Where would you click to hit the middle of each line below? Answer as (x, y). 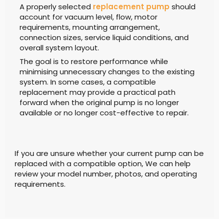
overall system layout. (59, 47)
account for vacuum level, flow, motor (88, 17)
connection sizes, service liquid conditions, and (104, 37)
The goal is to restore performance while (94, 62)
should (183, 6)
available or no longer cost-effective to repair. (104, 113)
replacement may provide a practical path (98, 92)
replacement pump (131, 6)
